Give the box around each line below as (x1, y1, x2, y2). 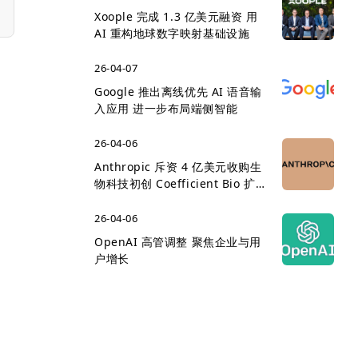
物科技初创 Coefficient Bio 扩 (94, 176, 256, 191)
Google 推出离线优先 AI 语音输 (94, 84, 262, 99)
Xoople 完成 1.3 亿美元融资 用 (94, 9, 258, 24)
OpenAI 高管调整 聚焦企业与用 (94, 234, 261, 249)
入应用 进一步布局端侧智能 (94, 101, 238, 116)
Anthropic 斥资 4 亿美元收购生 (94, 159, 262, 174)
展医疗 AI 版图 (94, 193, 172, 208)
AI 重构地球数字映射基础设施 (94, 26, 250, 41)
